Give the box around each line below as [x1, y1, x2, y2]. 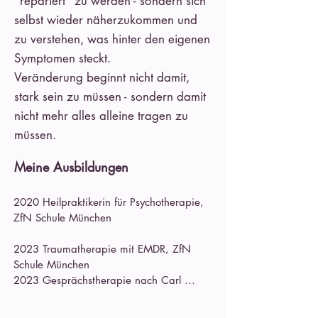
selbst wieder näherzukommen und [14, 12, 197, 28]
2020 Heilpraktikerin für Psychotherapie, [13, 195, 204, 209]
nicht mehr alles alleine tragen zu [14, 108, 188, 124]
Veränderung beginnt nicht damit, [14, 70, 190, 85]
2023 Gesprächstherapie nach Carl [13, 273, 181, 287]
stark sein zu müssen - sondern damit [14, 89, 206, 104]
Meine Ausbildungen [14, 158, 128, 175]
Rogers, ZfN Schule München [13, 289, 150, 302]
